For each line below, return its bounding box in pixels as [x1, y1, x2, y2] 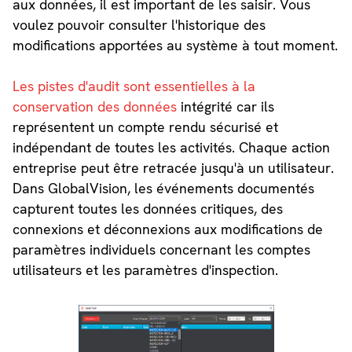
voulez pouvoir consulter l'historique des [12, 15, 266, 34]
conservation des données [12, 97, 181, 115]
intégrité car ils [180, 97, 274, 115]
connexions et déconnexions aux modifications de [12, 219, 323, 238]
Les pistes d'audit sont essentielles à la [12, 76, 255, 95]
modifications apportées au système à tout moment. [12, 35, 338, 54]
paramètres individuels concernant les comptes [12, 240, 310, 258]
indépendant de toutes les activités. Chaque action [12, 137, 330, 156]
